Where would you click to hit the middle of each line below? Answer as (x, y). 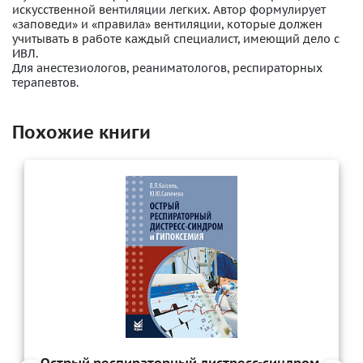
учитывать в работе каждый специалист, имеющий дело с (176, 39)
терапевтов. (45, 83)
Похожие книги (81, 132)
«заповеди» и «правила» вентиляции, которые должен (167, 24)
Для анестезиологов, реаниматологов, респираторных (167, 68)
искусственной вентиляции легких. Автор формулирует (169, 10)
